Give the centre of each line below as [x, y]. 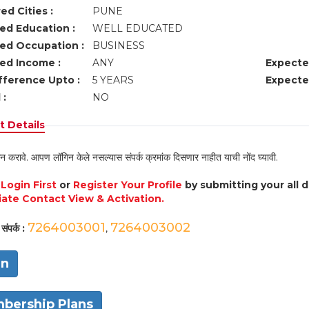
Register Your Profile [127, 185]
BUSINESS [120, 46]
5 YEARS [113, 80]
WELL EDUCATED [139, 28]
